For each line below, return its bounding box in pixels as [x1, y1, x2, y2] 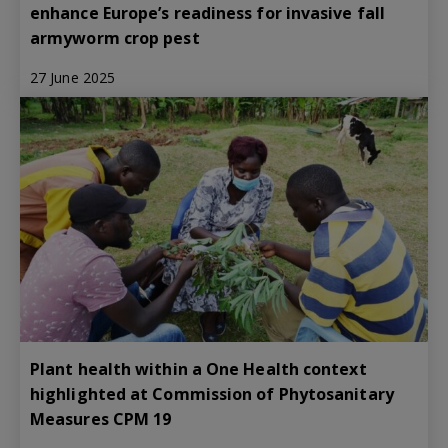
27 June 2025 [30, 67, 116, 87]
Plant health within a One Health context [30, 357, 367, 380]
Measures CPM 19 [30, 407, 172, 430]
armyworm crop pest [30, 26, 200, 49]
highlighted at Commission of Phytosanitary [30, 382, 394, 405]
